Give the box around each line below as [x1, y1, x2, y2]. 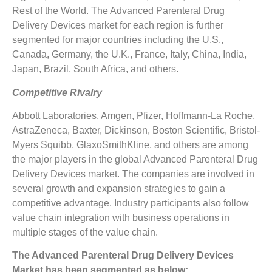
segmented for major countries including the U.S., [12, 35, 223, 46]
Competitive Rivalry [12, 87, 102, 98]
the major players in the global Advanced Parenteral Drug [12, 154, 258, 165]
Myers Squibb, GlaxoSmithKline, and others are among [12, 139, 248, 150]
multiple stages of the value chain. [12, 226, 158, 237]
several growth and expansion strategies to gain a [12, 183, 225, 194]
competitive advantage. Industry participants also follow [12, 197, 249, 208]
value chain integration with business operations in [12, 212, 229, 223]
